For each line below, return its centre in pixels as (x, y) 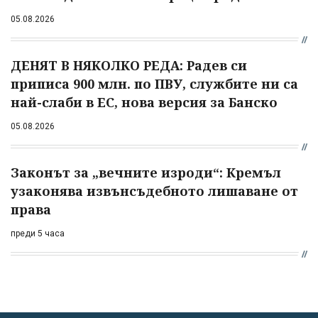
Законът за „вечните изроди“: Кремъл (146, 172)
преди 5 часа (38, 233)
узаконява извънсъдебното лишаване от (154, 191)
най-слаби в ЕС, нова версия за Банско (144, 102)
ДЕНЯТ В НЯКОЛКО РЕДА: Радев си (129, 65)
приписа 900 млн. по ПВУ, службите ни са (154, 83)
